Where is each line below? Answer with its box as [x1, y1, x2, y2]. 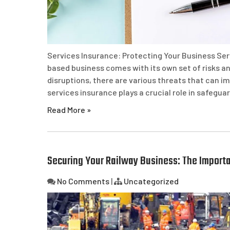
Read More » [47, 104, 91, 114]
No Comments [57, 176, 109, 186]
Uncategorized [124, 176, 179, 186]
